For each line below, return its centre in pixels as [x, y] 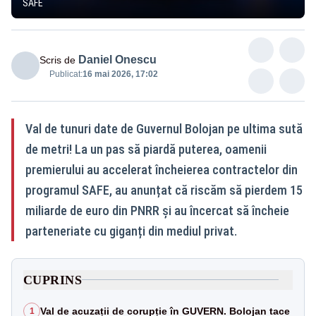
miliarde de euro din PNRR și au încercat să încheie [157, 210]
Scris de [57, 60]
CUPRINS [53, 280]
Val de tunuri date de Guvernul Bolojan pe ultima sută [164, 128]
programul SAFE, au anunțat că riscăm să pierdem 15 [164, 190]
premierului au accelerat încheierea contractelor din [162, 169]
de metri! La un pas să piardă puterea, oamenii [146, 149]
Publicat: [66, 74]
